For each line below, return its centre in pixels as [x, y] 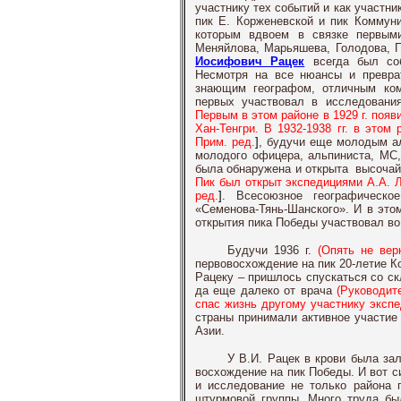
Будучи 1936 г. [273, 250]
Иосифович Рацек [250, 61]
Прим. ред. [225, 142]
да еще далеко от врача [266, 290]
